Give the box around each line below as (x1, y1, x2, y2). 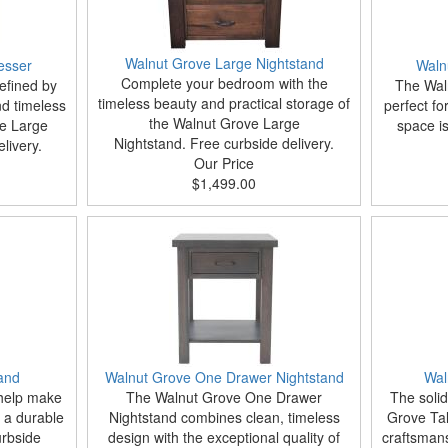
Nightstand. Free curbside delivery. (114, 133, 334, 153)
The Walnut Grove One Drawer (126, 387, 322, 407)
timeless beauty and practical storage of (98, 93, 350, 113)
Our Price (194, 153, 254, 173)
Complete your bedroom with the (120, 73, 328, 93)
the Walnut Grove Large (148, 113, 300, 133)
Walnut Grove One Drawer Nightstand (104, 367, 344, 387)
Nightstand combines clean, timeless (108, 407, 340, 427)
